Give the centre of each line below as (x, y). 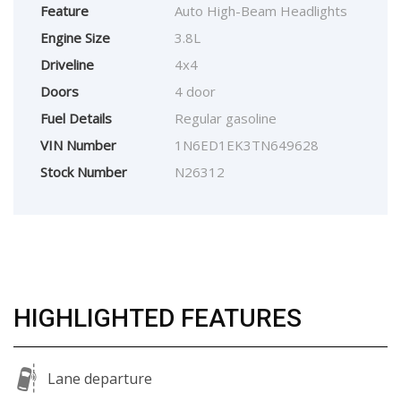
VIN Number (78, 145)
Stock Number (84, 172)
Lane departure (100, 378)
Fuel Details (76, 119)
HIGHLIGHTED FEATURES (158, 319)
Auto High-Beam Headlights (261, 11)
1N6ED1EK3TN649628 (247, 145)
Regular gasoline (226, 119)
